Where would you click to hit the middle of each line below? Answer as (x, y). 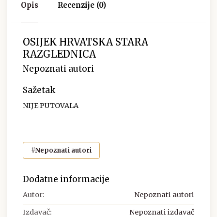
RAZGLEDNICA (59, 54)
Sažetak (39, 90)
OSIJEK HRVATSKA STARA (85, 42)
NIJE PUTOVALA (51, 106)
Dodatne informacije (66, 179)
